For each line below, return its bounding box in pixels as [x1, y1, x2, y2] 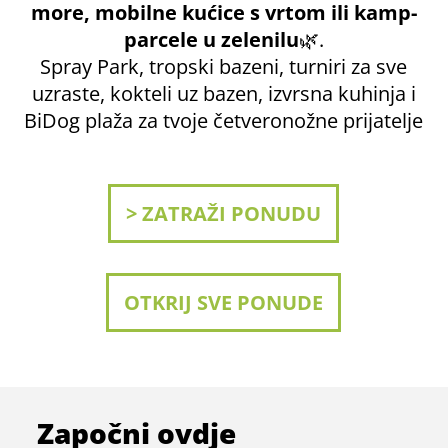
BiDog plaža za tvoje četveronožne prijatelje [24, 107, 424, 134]
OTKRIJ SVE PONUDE [124, 289, 324, 316]
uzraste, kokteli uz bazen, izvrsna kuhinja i [31, 80, 416, 107]
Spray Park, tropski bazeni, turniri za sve [40, 53, 408, 80]
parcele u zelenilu [123, 26, 299, 53]
